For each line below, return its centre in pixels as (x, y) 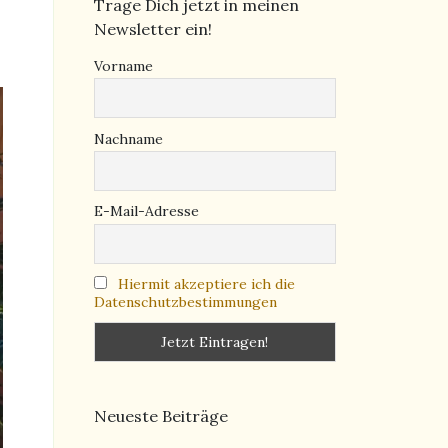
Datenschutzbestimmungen (185, 301)
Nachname (128, 138)
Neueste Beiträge (160, 416)
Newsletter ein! (152, 28)
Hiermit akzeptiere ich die (206, 283)
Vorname (123, 65)
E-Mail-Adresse (146, 211)
